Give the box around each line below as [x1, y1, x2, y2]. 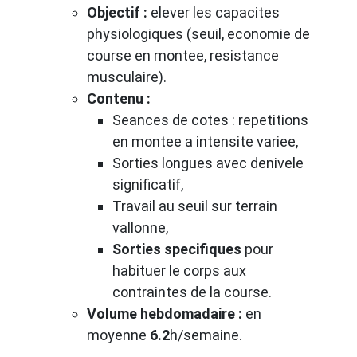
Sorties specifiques [112, 241, 241, 258]
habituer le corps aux [112, 262, 246, 280]
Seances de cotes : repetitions [112, 112, 308, 129]
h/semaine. [170, 327, 242, 344]
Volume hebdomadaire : [87, 305, 242, 323]
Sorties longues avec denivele [112, 155, 304, 172]
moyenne [87, 327, 150, 344]
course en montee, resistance [87, 47, 279, 65]
